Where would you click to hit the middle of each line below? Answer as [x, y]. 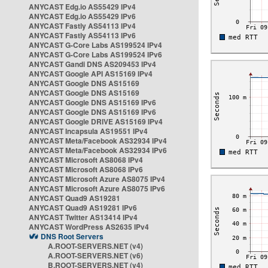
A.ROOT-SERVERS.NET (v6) [95, 255]
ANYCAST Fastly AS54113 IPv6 [82, 35]
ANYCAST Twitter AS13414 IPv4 [83, 217]
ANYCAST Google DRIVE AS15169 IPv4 [96, 121]
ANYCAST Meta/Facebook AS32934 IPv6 [98, 150]
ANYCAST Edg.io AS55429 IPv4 [82, 7]
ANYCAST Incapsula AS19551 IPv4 [88, 131]
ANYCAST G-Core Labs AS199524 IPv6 [95, 54]
